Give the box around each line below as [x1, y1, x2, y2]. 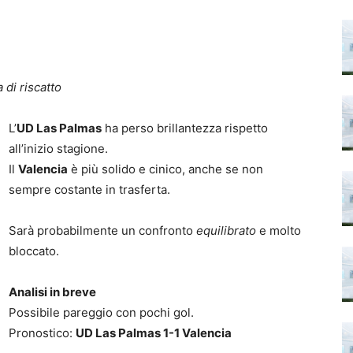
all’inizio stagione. [9, 140, 108, 156]
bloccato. [9, 243, 59, 258]
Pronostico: [9, 325, 76, 340]
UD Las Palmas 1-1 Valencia [76, 325, 232, 340]
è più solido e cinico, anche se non [68, 161, 263, 176]
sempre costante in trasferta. [9, 181, 170, 197]
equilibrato [196, 222, 256, 238]
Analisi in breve [9, 284, 96, 299]
